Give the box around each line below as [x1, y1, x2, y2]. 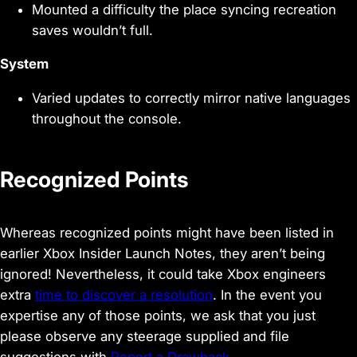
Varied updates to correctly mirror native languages [32, 90, 351, 107]
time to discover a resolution [35, 287, 213, 304]
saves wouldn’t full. [32, 22, 153, 38]
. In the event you [213, 287, 322, 304]
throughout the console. [32, 111, 182, 127]
